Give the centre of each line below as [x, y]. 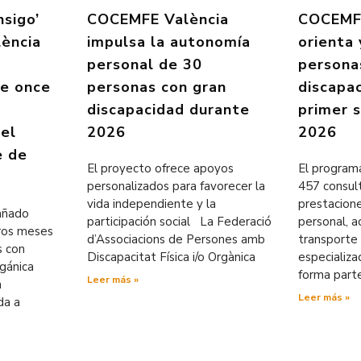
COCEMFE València [158, 19]
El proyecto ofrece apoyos [160, 168]
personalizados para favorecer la [176, 186]
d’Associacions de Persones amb [176, 239]
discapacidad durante [168, 109]
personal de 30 [144, 64]
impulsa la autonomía [168, 41]
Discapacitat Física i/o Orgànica [171, 257]
